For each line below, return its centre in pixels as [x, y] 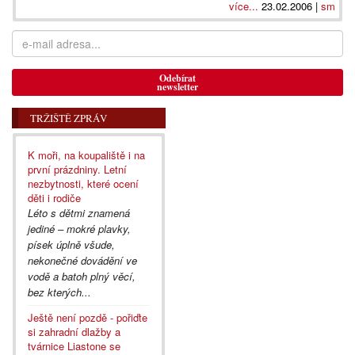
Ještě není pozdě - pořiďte [88, 317]
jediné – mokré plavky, [79, 229]
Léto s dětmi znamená [79, 213]
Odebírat [177, 78]
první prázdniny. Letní [77, 169]
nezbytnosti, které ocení [83, 183]
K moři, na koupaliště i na [86, 155]
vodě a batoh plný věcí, [82, 276]
